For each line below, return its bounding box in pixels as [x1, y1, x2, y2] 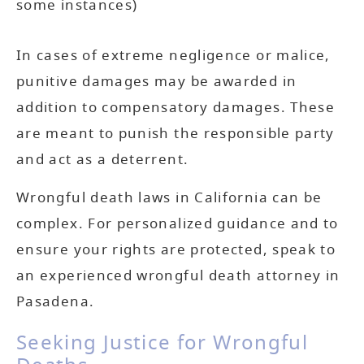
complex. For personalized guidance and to [16, 213, 339, 234]
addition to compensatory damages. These [16, 97, 336, 119]
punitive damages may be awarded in [16, 71, 297, 93]
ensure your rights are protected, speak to [16, 239, 336, 260]
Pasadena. [16, 291, 95, 312]
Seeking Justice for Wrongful [16, 327, 309, 357]
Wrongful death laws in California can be [16, 187, 323, 208]
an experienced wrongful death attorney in [16, 265, 340, 286]
